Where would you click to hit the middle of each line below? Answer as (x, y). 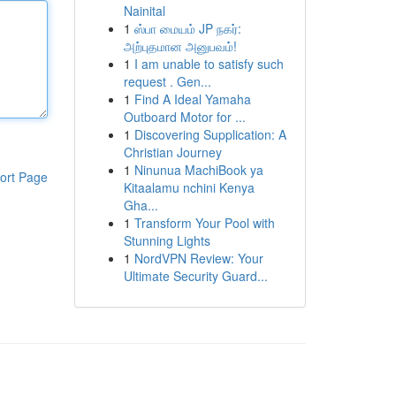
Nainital (144, 11)
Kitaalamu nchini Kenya (189, 187)
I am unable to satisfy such (209, 64)
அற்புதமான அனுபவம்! (180, 46)
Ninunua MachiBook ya (198, 170)
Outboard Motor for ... (184, 117)
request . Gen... (167, 81)
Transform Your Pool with (204, 223)
